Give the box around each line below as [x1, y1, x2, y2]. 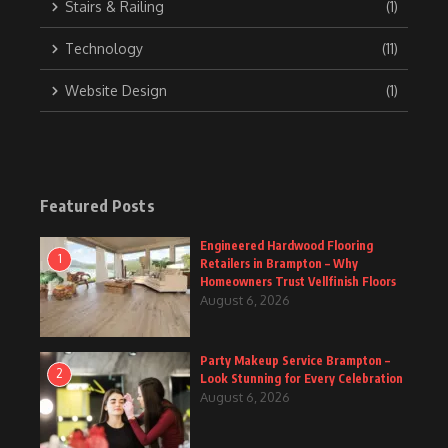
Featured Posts [40, 196, 155, 217]
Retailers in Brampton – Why [200, 256, 358, 272]
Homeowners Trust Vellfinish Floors [200, 274, 396, 290]
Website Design [65, 82, 167, 100]
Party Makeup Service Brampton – [200, 353, 390, 369]
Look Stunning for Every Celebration [200, 371, 403, 387]
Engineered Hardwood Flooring [200, 238, 373, 254]
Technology [65, 40, 143, 58]
